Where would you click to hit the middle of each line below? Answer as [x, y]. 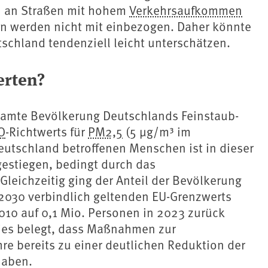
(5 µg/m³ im [157, 132]
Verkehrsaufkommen [186, 10]
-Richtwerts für [47, 132]
